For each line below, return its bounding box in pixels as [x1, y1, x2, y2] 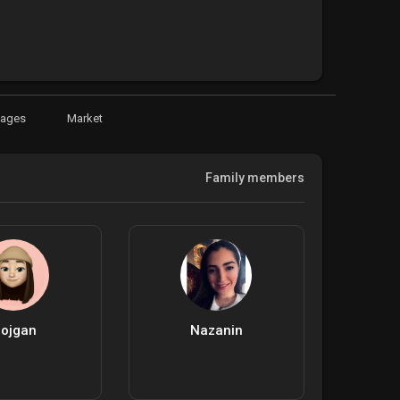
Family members [205, 171, 304, 186]
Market [67, 112, 103, 126]
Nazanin [189, 322, 243, 339]
